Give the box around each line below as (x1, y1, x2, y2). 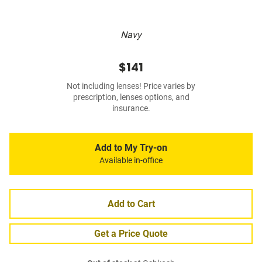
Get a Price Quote (94, 228, 168, 240)
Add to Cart (107, 198, 155, 210)
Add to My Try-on (95, 142, 167, 154)
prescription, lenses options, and (73, 92, 189, 103)
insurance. (112, 104, 150, 114)
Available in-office (99, 156, 163, 166)
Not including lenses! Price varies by (67, 81, 195, 92)
